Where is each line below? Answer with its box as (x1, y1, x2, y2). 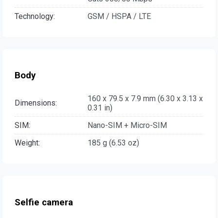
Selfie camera (15, 197, 73, 208)
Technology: (15, 11, 55, 21)
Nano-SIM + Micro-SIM (88, 120, 167, 130)
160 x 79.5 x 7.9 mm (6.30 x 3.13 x (88, 93, 203, 103)
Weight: (15, 138, 40, 147)
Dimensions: (15, 98, 57, 108)
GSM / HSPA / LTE (88, 11, 151, 21)
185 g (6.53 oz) (88, 138, 139, 147)
